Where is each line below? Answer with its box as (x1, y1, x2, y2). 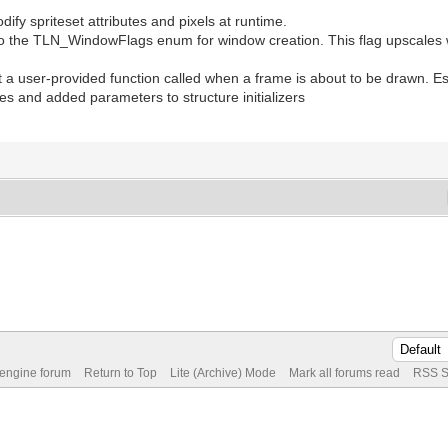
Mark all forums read (288, 365, 400, 380)
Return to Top (83, 365, 157, 380)
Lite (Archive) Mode (169, 365, 276, 380)
